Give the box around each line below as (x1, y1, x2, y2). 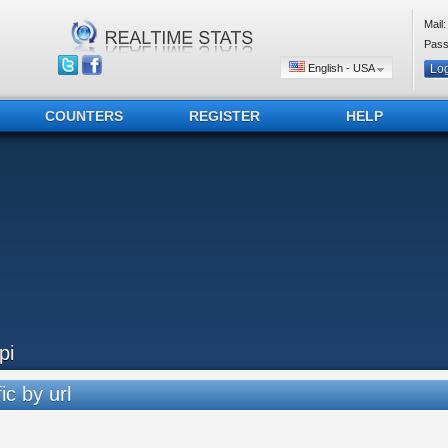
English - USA (305, 62, 377, 74)
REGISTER (188, 108, 260, 124)
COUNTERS (45, 108, 123, 124)
